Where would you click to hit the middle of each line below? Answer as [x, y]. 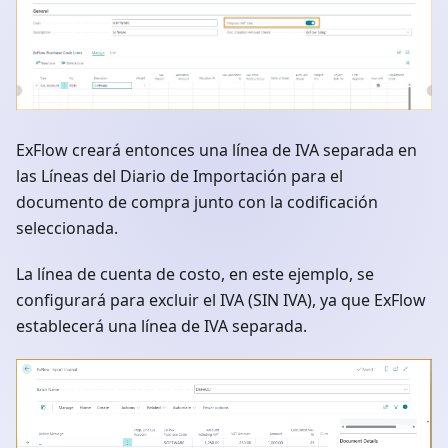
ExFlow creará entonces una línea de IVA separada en [216, 149]
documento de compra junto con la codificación [197, 201]
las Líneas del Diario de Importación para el [179, 175]
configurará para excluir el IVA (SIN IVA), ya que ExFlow [221, 299]
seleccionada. [67, 227]
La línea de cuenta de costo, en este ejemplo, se [195, 273]
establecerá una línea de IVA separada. [161, 325]
